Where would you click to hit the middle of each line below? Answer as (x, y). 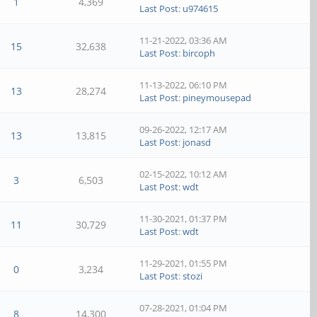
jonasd (197, 142)
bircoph (199, 53)
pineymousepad (217, 98)
